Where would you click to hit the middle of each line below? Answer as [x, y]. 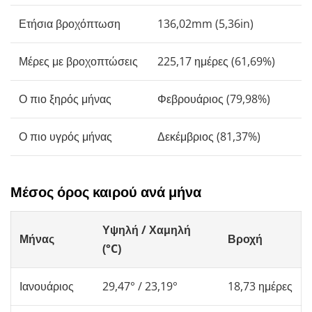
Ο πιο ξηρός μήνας [65, 99]
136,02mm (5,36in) [205, 23]
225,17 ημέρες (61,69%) [216, 61]
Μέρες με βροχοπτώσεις [78, 61]
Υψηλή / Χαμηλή [147, 229]
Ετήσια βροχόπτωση [70, 23]
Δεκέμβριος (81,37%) [209, 136]
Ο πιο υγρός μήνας [65, 136]
